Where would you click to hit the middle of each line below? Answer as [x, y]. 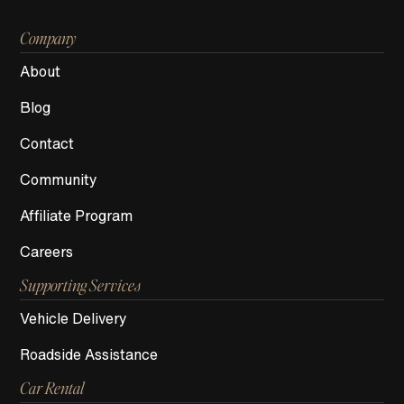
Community [59, 180]
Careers [47, 252]
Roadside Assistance [89, 355]
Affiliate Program [77, 216]
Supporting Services [81, 285]
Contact [47, 144]
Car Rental [52, 388]
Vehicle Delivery [74, 319]
